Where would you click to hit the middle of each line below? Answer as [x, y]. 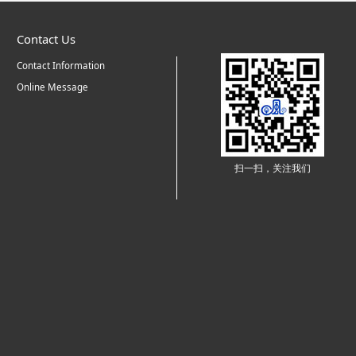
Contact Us [46, 39]
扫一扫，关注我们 [273, 168]
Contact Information [60, 66]
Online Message [52, 87]
